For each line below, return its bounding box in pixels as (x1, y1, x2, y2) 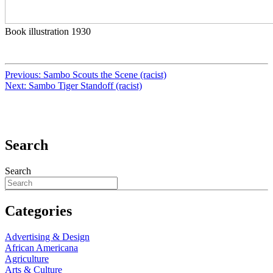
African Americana (5, 242, 78, 253)
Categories (5, 202, 72, 219)
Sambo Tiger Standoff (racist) (29, 80, 142, 91)
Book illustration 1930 (5, 26, 91, 37)
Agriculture (5, 253, 49, 264)
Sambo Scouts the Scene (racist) (43, 69, 166, 80)
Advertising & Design (5, 231, 90, 242)
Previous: (5, 69, 43, 80)
